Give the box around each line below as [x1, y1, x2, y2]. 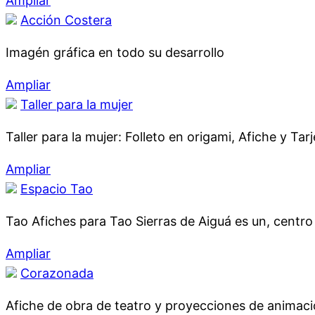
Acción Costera [20, 13, 112, 27]
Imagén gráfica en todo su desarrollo [6, 45, 224, 60]
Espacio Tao [20, 181, 93, 196]
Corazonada [20, 266, 94, 281]
